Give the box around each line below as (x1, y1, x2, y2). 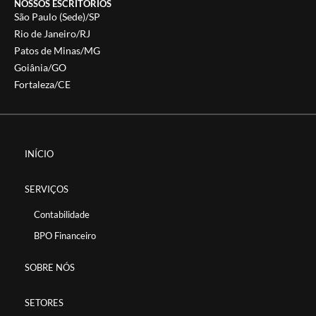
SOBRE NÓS (25, 261, 75, 273)
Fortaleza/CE (14, 78, 71, 90)
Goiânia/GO (14, 61, 66, 73)
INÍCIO (25, 147, 54, 159)
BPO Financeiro (34, 229, 96, 241)
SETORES (25, 296, 63, 308)
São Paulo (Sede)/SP (14, 10, 100, 23)
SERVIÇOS (25, 183, 68, 195)
